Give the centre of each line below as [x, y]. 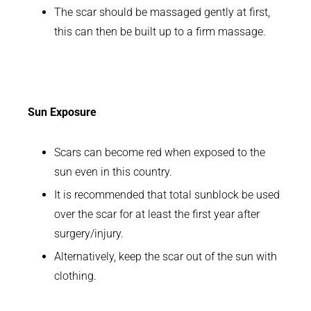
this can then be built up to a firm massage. [160, 32]
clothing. [76, 276]
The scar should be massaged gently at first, [162, 12]
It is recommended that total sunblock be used [167, 195]
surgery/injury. [89, 234]
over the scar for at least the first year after [157, 215]
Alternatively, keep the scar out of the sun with [166, 257]
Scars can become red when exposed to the [160, 153]
